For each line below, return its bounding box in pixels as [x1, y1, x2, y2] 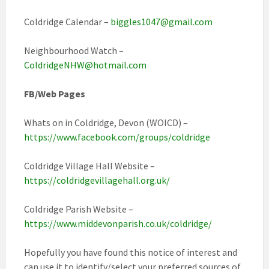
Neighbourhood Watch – [24, 44, 124, 56]
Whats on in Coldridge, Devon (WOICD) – [24, 116, 188, 128]
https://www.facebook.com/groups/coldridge [24, 131, 210, 143]
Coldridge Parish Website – [24, 203, 133, 215]
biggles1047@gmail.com [110, 16, 213, 28]
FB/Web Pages [24, 88, 85, 100]
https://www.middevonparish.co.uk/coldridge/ [24, 217, 212, 229]
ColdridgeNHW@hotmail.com [24, 59, 147, 71]
